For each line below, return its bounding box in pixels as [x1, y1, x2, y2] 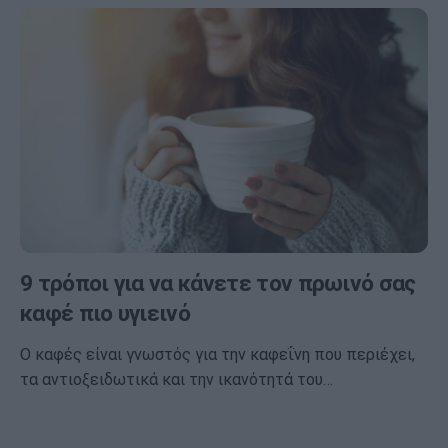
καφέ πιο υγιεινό [20, 300, 191, 328]
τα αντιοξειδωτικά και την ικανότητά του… [20, 369, 333, 389]
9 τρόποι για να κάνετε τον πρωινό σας [20, 270, 416, 298]
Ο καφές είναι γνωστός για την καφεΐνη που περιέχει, [20, 344, 415, 364]
